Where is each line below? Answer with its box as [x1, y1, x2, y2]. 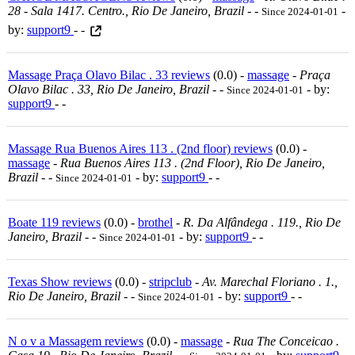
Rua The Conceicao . [233, 334, 339, 348]
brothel [138, 215, 173, 229]
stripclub [149, 274, 192, 288]
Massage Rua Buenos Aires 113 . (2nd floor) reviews [8, 141, 273, 155]
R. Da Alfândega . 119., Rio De [183, 215, 341, 229]
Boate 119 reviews [8, 215, 101, 229]
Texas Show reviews [8, 274, 112, 288]
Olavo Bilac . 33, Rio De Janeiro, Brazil [8, 82, 209, 96]
